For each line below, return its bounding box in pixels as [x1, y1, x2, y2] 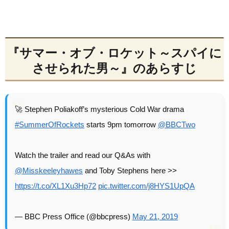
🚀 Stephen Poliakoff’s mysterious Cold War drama [15, 104, 184, 113]
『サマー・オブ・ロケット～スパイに [7, 45, 222, 60]
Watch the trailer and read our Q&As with [15, 150, 150, 159]
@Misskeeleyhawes [15, 166, 83, 175]
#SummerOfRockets [15, 120, 84, 129]
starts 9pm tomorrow [84, 120, 158, 129]
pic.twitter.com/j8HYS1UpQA [98, 181, 195, 190]
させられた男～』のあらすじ [32, 61, 197, 75]
